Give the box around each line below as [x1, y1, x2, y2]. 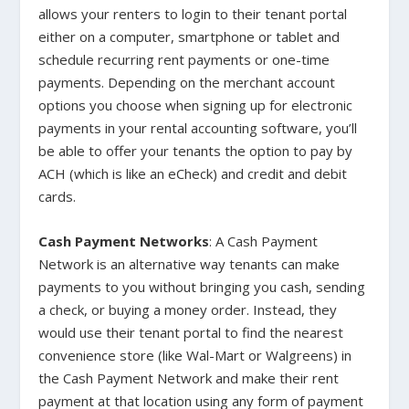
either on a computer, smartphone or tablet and [38, 27, 341, 47]
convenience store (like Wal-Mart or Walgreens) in [38, 346, 352, 365]
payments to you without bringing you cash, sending [38, 278, 366, 297]
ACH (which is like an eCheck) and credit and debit [38, 164, 348, 184]
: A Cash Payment [209, 232, 319, 251]
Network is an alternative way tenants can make [38, 255, 341, 274]
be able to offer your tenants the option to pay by [38, 142, 353, 161]
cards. [38, 187, 77, 206]
